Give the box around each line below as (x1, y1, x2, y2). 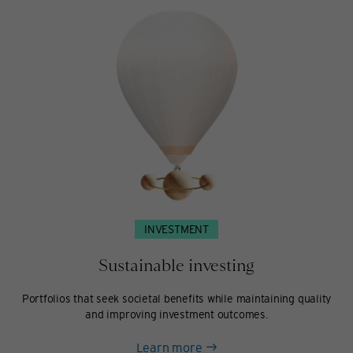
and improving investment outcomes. (85, 307, 268, 321)
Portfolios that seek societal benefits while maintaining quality (21, 292, 332, 305)
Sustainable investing (98, 255, 255, 275)
